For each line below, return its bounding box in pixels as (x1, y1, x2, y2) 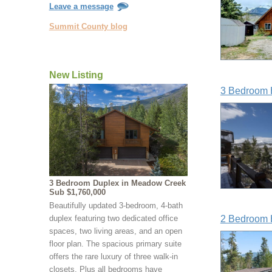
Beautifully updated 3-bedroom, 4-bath (49, 201, 183, 211)
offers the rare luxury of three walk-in (49, 252, 178, 262)
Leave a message (49, 1, 114, 11)
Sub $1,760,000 (49, 188, 106, 197)
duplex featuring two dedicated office (49, 214, 178, 223)
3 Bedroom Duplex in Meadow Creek (49, 178, 186, 188)
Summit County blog (49, 22, 127, 32)
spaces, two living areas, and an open (49, 226, 182, 236)
